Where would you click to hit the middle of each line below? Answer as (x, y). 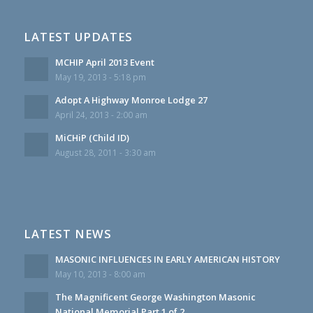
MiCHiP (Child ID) (92, 137)
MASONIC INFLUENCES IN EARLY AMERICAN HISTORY (167, 259)
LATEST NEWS (67, 233)
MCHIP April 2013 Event (104, 62)
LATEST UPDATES (78, 36)
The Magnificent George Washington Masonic (155, 297)
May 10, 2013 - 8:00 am (100, 274)
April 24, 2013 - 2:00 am (101, 114)
